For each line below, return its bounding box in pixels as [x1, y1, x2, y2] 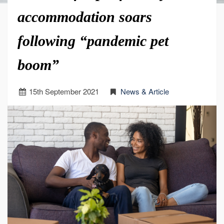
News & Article [120, 86, 169, 96]
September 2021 [43, 86, 99, 96]
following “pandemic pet [17, 32, 168, 49]
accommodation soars [17, 8, 152, 25]
